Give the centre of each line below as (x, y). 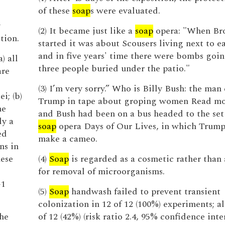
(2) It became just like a (86, 31)
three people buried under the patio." (114, 69)
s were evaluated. (125, 11)
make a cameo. (68, 139)
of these (55, 11)
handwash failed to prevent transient (144, 192)
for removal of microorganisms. (101, 172)
